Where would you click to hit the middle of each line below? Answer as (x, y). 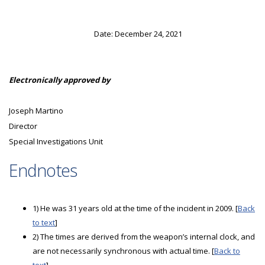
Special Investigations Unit (56, 141)
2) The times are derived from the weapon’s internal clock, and (144, 237)
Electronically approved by (59, 80)
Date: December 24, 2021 (138, 34)
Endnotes (43, 170)
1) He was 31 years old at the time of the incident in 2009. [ (135, 208)
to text (44, 222)
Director (23, 126)
